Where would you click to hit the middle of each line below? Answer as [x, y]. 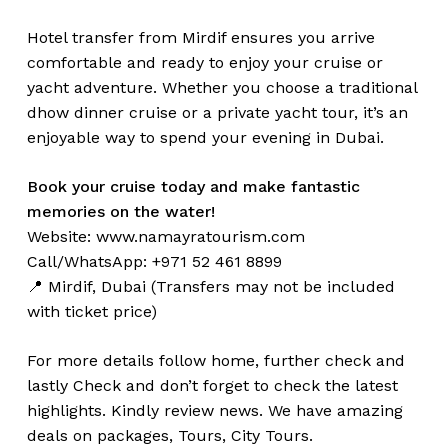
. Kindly [132, 411]
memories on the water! [120, 212]
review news [211, 411]
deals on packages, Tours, [128, 436]
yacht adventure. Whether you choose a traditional [221, 88]
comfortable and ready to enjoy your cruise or [204, 63]
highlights [64, 411]
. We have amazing [330, 411]
